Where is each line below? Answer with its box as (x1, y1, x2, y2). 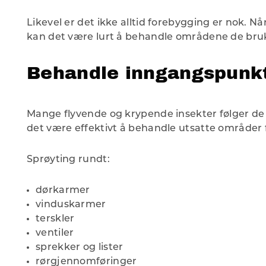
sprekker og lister (36, 243, 123, 253)
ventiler (36, 229, 74, 239)
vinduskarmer (36, 200, 106, 210)
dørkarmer (36, 186, 90, 196)
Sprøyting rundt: (27, 155, 110, 165)
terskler (36, 214, 75, 224)
